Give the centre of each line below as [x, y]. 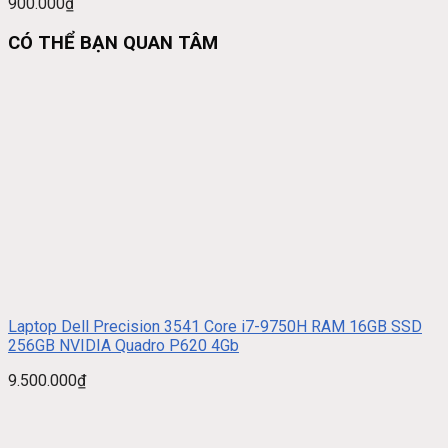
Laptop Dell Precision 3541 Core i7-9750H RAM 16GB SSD [215, 326]
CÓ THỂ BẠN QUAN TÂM [113, 42]
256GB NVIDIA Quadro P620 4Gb [123, 345]
